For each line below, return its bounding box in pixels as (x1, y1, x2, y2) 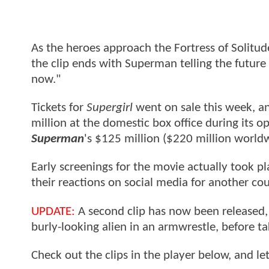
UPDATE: (31, 205, 75, 218)
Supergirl (86, 101, 133, 115)
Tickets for (31, 101, 86, 115)
